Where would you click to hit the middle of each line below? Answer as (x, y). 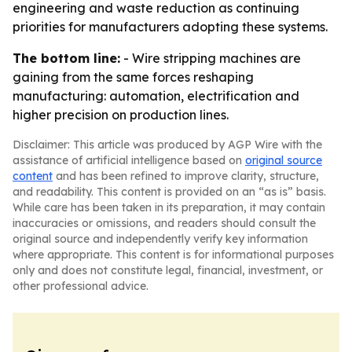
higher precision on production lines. (121, 115)
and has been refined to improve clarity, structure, (186, 176)
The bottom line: (66, 58)
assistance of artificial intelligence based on (129, 160)
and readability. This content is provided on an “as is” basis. (169, 192)
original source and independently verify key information (160, 239)
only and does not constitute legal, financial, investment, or (168, 270)
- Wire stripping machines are (211, 58)
